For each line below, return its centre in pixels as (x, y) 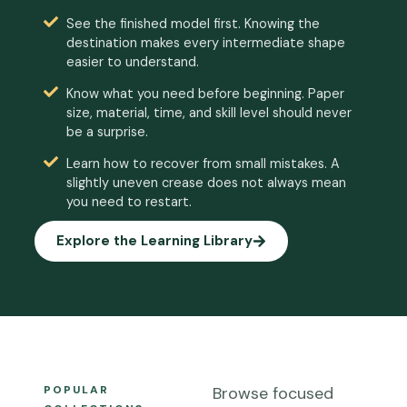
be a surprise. (107, 132)
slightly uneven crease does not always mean (206, 183)
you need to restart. (129, 202)
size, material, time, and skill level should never (209, 113)
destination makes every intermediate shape (206, 43)
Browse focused (273, 393)
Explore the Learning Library (154, 241)
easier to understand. (133, 62)
